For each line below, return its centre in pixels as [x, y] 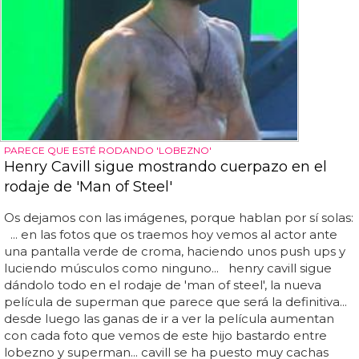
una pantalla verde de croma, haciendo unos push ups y [175, 251]
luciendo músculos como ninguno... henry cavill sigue [168, 268]
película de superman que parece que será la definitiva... [175, 302]
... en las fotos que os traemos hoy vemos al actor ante [171, 234]
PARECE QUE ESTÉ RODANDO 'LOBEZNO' [108, 150]
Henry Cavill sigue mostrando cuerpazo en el [165, 167]
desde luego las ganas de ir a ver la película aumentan [169, 319]
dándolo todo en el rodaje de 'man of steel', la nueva [163, 285]
